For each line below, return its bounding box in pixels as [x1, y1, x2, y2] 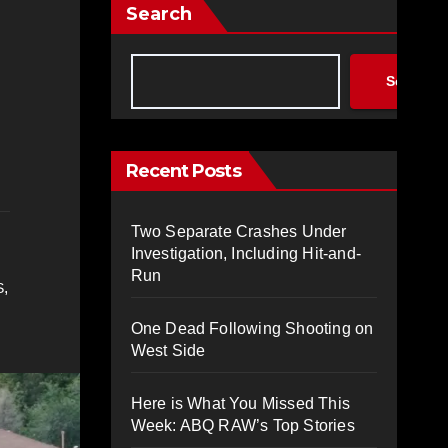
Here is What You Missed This [130, 394, 351, 412]
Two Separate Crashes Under [130, 222, 347, 240]
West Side [130, 341, 206, 359]
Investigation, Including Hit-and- [130, 244, 362, 262]
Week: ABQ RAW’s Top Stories [130, 416, 355, 434]
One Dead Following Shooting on [130, 319, 374, 337]
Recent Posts [125, 159, 241, 182]
